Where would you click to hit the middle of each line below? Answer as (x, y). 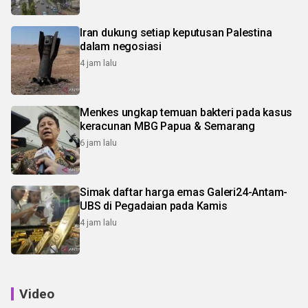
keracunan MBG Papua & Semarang (167, 126)
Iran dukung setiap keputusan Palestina (176, 33)
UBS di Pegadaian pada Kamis (154, 206)
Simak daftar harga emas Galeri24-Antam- (184, 192)
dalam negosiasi (121, 47)
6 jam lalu (98, 143)
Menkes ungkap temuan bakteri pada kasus (186, 113)
